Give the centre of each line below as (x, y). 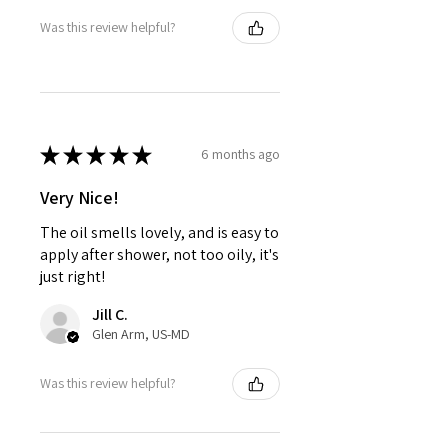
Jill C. (110, 314)
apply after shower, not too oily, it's (159, 254)
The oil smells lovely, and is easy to (159, 232)
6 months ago (240, 154)
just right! (72, 276)
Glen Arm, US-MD (141, 333)
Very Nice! (79, 197)
